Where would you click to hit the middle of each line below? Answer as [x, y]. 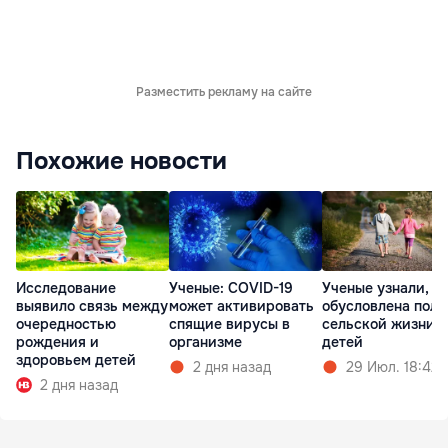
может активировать [241, 306]
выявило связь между [92, 306]
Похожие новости [121, 161]
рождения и [57, 342]
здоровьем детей [76, 360]
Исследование [66, 288]
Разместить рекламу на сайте [224, 92]
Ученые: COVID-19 [231, 288]
